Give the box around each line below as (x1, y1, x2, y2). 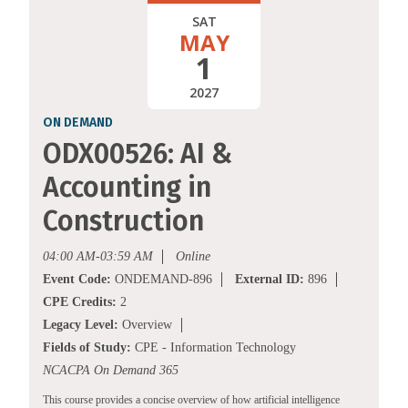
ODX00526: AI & (43, 138, 232, 171)
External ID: (235, 272, 304, 287)
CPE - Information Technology (131, 341, 296, 355)
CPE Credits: (43, 295, 117, 310)
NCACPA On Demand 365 (43, 363, 178, 378)
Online (176, 250, 210, 264)
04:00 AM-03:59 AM (43, 250, 153, 264)
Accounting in (43, 171, 211, 205)
